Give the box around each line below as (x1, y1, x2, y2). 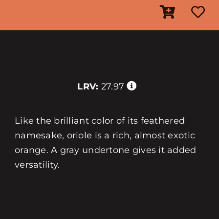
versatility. (14, 159, 60, 170)
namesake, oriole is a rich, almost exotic (14, 130, 196, 141)
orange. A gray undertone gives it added (14, 145, 197, 155)
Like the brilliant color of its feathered (14, 115, 185, 126)
